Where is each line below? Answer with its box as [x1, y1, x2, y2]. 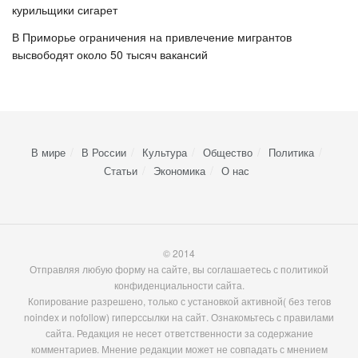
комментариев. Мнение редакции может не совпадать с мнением [30, 342, 328, 356]
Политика [268, 145, 314, 161]
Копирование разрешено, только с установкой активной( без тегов [27, 294, 331, 308]
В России [82, 145, 126, 161]
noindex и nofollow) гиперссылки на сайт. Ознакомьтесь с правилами [24, 310, 334, 324]
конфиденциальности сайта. [113, 278, 245, 292]
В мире [31, 145, 66, 161]
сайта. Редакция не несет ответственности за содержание [45, 326, 313, 340]
